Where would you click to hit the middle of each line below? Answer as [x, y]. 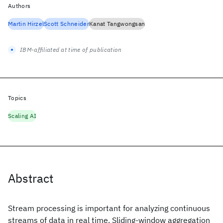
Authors [19, 6]
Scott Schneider [66, 24]
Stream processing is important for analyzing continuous [109, 208]
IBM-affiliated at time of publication [71, 50]
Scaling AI [22, 116]
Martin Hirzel [26, 24]
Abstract [31, 178]
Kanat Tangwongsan [117, 24]
